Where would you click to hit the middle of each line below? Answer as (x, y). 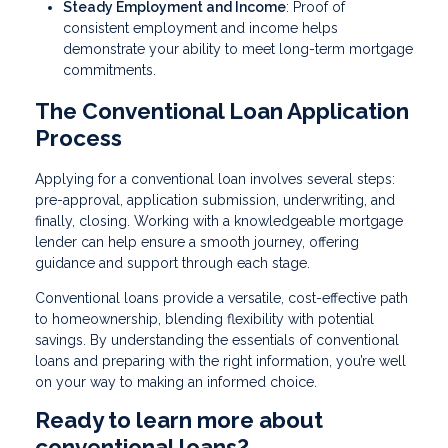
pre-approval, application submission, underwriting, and (215, 199)
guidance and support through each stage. (172, 262)
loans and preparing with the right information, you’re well (220, 360)
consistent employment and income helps (200, 27)
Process (78, 137)
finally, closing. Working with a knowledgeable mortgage (219, 220)
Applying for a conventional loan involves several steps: (215, 178)
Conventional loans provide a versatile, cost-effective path (221, 297)
